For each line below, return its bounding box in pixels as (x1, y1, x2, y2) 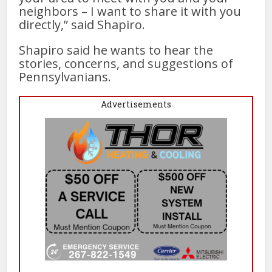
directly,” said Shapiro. (19, 16, 146, 33)
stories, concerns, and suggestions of (19, 55, 234, 72)
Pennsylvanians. (19, 68, 112, 85)
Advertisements (101, 98, 171, 110)
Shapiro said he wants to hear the (19, 41, 214, 58)
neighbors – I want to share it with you (19, 2, 242, 19)
